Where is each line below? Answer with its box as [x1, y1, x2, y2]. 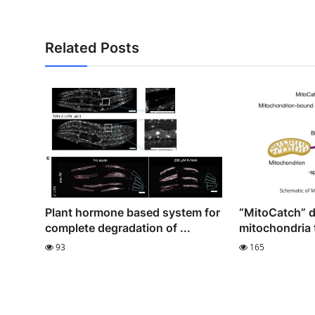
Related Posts [45, 39, 139, 57]
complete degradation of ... [45, 221, 191, 236]
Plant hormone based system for [45, 205, 220, 220]
